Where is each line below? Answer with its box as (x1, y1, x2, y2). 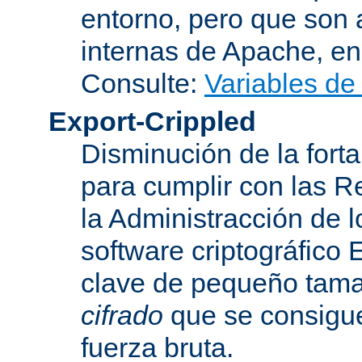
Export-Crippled (48, 105, 256, 137)
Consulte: (81, 67, 204, 99)
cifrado (81, 299, 163, 330)
